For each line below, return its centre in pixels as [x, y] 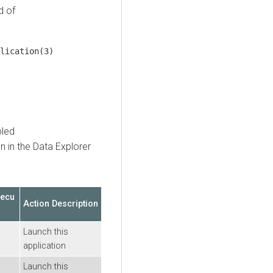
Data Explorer [62, 146]
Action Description [61, 204]
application [44, 246]
